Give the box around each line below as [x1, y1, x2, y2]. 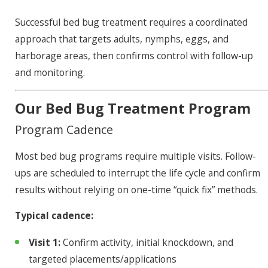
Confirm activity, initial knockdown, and [60, 236, 233, 249]
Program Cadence [14, 121, 113, 138]
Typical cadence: [14, 209, 93, 223]
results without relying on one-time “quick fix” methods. [14, 182, 258, 196]
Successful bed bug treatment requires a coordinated [14, 15, 248, 29]
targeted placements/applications [28, 252, 176, 266]
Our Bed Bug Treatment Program [14, 98, 251, 118]
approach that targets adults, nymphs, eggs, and [14, 32, 229, 45]
